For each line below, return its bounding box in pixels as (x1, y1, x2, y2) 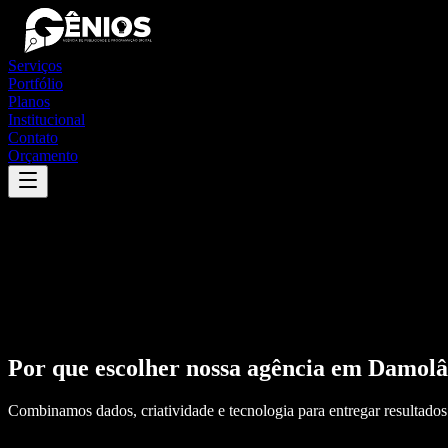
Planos (8, 93, 50, 110)
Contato (8, 129, 58, 146)
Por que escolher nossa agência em (8, 354, 368, 381)
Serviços (8, 57, 62, 74)
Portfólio (8, 75, 63, 92)
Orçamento (8, 147, 78, 164)
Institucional (8, 111, 85, 128)
